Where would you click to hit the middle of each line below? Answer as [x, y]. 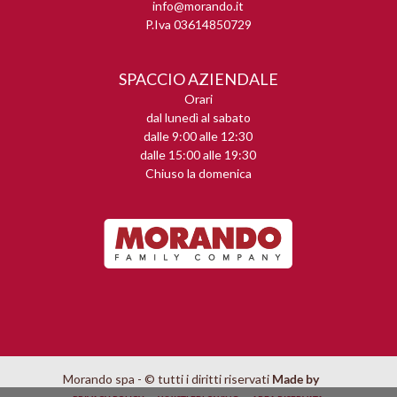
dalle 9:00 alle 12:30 [198, 136]
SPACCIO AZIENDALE [198, 78]
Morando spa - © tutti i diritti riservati [168, 378]
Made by [297, 378]
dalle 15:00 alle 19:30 [198, 154]
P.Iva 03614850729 [198, 25]
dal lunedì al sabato [198, 117]
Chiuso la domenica [198, 173]
